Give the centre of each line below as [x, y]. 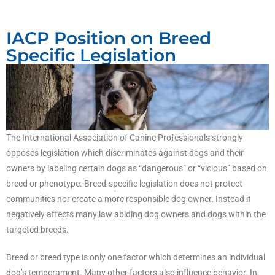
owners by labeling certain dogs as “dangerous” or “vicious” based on [137, 168]
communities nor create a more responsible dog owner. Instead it [129, 199]
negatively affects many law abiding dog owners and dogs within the [136, 215]
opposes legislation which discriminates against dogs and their [125, 153]
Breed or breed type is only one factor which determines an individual [136, 258]
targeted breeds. [37, 230]
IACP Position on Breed [109, 38]
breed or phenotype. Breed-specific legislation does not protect [124, 184]
